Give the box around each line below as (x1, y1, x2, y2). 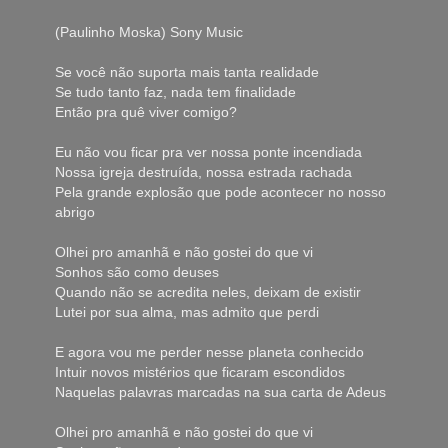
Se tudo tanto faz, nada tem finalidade (55, 84, 296, 101)
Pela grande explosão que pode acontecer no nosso (55, 184, 386, 201)
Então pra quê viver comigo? (55, 104, 237, 121)
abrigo (55, 204, 95, 221)
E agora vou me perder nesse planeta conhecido (55, 344, 364, 361)
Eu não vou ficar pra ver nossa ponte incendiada (55, 144, 362, 161)
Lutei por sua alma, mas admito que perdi (55, 304, 319, 321)
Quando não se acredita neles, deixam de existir (55, 284, 361, 301)
